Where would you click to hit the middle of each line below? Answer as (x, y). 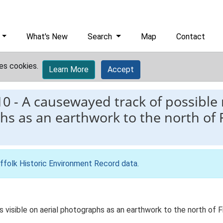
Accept (121, 69)
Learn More (69, 69)
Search (101, 37)
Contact (191, 37)
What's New (47, 37)
